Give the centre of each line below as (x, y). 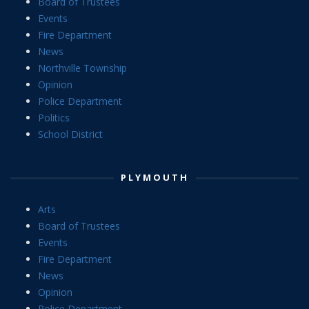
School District (70, 134)
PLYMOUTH (154, 178)
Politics (54, 118)
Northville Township (82, 68)
